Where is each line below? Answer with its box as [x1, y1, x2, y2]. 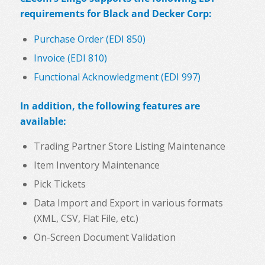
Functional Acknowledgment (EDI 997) [33, 70, 201, 83]
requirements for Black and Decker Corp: [20, 7, 212, 21]
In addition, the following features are [20, 99, 200, 112]
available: [20, 114, 66, 128]
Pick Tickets [33, 177, 86, 191]
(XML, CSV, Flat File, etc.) [33, 212, 138, 225]
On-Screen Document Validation [33, 231, 176, 244]
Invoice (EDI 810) [33, 51, 107, 64]
